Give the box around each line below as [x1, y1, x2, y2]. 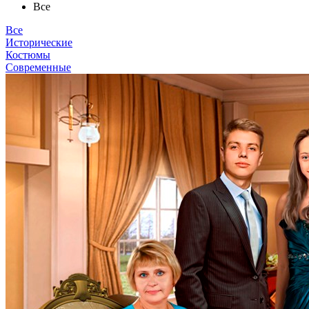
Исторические [6, 36, 72, 48]
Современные [6, 61, 71, 73]
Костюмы [6, 48, 50, 61]
